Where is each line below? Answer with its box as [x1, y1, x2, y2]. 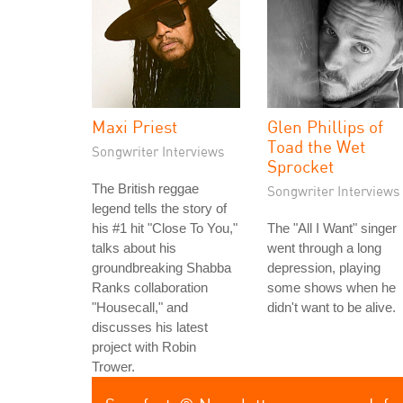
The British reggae [92, 181, 199, 196]
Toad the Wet [267, 136, 365, 157]
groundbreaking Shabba [92, 260, 231, 275]
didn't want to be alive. [267, 300, 396, 315]
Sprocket [267, 156, 334, 176]
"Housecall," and [92, 300, 188, 315]
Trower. [92, 359, 135, 374]
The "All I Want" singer [267, 220, 397, 236]
